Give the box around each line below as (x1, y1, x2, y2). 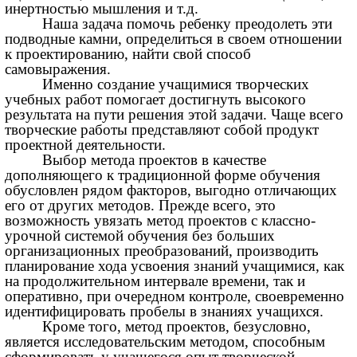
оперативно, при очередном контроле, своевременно (5, 288, 345, 305)
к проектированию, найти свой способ (5, 45, 252, 63)
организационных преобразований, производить (5, 242, 320, 260)
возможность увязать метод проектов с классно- (5, 212, 316, 229)
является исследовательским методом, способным (5, 333, 326, 351)
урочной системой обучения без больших (5, 227, 276, 245)
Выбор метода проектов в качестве (42, 151, 267, 169)
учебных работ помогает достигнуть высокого (5, 91, 307, 108)
